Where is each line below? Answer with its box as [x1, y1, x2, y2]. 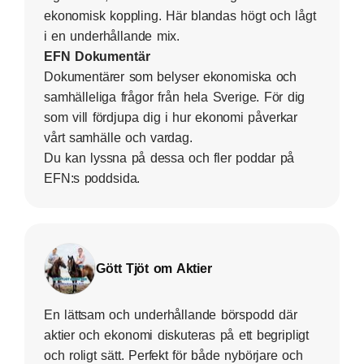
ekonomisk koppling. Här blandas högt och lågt [44, 8, 316, 23]
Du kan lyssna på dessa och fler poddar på [44, 150, 295, 165]
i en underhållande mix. [44, 28, 180, 43]
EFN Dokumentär [44, 49, 150, 63]
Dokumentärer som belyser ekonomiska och [44, 69, 297, 84]
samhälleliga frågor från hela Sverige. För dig [44, 89, 305, 104]
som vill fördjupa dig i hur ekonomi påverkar [44, 110, 298, 124]
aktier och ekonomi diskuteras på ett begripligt [44, 327, 310, 342]
